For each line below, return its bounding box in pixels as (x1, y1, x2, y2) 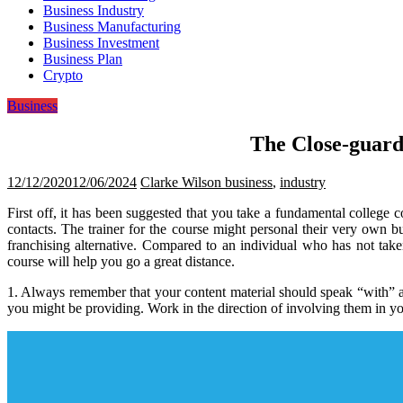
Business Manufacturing (43, 19, 181, 34)
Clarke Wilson (140, 174, 225, 190)
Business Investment (43, 35, 159, 50)
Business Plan (43, 51, 122, 67)
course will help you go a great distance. (7, 253, 235, 269)
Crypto (43, 67, 83, 83)
